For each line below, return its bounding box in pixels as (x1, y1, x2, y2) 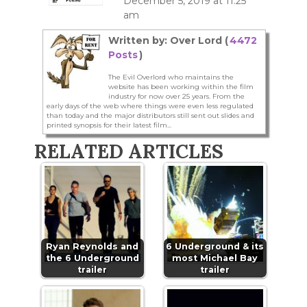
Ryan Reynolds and (46, 241, 138, 252)
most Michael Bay (172, 253, 258, 264)
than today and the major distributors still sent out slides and (47, 111, 254, 121)
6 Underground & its (166, 241, 264, 252)
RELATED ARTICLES (34, 139, 223, 164)
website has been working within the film (108, 82, 254, 92)
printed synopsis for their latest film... (47, 121, 171, 130)
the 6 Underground (45, 253, 139, 264)
